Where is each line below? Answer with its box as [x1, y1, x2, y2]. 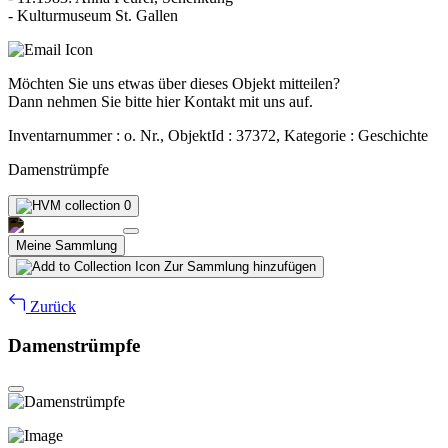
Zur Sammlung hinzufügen [164, 258, 316, 274]
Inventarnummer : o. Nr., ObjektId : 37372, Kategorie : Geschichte [8, 126, 428, 144]
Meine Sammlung [16, 237, 117, 253]
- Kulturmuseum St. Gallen [8, 6, 178, 24]
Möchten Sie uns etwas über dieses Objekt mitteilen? [8, 74, 340, 92]
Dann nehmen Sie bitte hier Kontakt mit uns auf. [8, 92, 313, 110]
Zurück [26, 297, 76, 315]
